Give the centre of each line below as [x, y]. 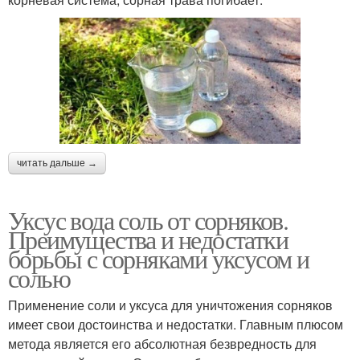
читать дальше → [57, 164]
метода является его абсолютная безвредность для [162, 344]
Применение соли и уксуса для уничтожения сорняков [170, 305]
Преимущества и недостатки [148, 239]
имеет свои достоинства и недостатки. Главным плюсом [176, 325]
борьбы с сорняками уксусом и [159, 259]
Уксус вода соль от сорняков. [148, 220]
